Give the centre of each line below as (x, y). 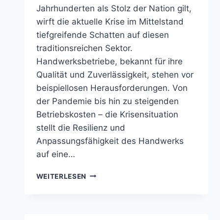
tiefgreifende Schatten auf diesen (102, 35)
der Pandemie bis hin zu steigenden (107, 101)
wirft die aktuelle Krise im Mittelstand (110, 21)
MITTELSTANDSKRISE (125, 184)
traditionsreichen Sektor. (84, 48)
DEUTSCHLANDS (116, 205)
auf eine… (55, 154)
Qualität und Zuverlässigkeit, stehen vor (115, 74)
